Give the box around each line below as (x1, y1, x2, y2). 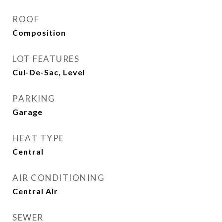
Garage (12, 107, 43, 116)
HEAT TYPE (12, 133, 64, 143)
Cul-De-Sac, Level (12, 67, 85, 77)
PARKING (12, 93, 55, 104)
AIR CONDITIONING (12, 172, 105, 183)
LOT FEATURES (12, 54, 79, 64)
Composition (12, 28, 66, 37)
